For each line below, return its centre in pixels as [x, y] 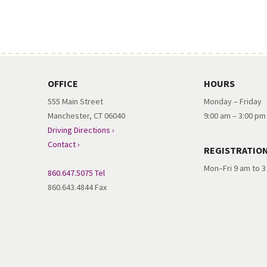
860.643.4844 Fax [77, 187]
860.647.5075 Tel [76, 173]
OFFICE [63, 83]
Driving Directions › [81, 130]
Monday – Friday [233, 101]
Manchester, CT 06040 [86, 115]
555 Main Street [75, 101]
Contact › [64, 144]
